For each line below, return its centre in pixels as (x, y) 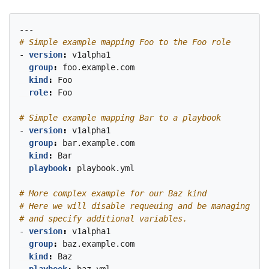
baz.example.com (98, 244)
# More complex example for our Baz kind (113, 193)
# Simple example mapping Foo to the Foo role (125, 42)
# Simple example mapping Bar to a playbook (120, 118)
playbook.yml (106, 168)
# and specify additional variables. (103, 219)
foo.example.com (98, 67)
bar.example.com (98, 143)
